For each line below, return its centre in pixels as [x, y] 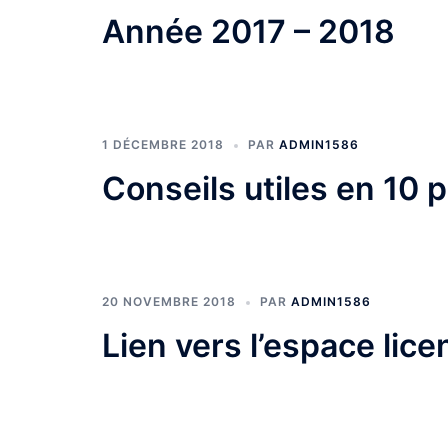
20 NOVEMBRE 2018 [169, 302]
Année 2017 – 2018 [248, 32]
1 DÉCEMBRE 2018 [163, 145]
